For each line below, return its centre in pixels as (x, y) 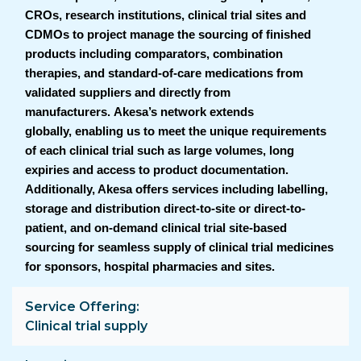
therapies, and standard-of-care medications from (164, 73)
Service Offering (81, 306)
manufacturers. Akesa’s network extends (139, 112)
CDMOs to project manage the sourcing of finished (168, 34)
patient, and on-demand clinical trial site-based (156, 228)
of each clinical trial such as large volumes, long (160, 150)
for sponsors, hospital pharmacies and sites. (150, 266)
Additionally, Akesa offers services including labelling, (176, 189)
